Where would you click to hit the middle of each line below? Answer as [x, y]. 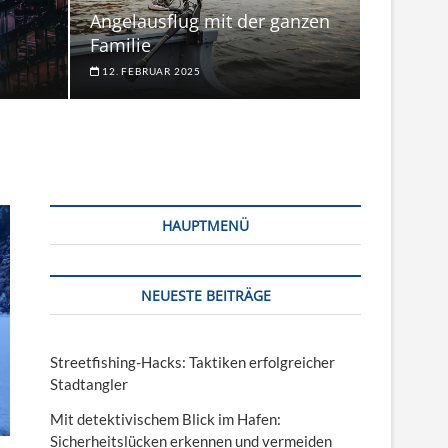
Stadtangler [89, 383]
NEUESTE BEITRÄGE [205, 295]
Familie [120, 44]
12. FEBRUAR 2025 [150, 70]
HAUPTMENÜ [205, 225]
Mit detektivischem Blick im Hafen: [165, 418]
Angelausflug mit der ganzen [209, 20]
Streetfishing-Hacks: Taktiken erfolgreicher [192, 361]
